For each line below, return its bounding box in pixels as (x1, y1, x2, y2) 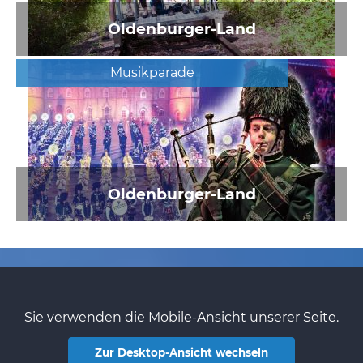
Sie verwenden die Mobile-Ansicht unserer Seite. (24, 310, 339, 326)
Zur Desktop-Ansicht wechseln (95, 346, 268, 360)
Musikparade (109, 64, 194, 80)
